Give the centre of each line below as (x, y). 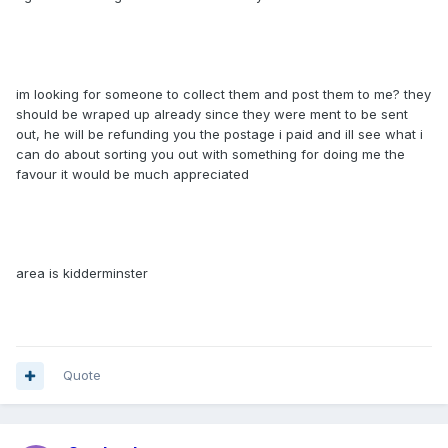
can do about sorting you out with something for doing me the (210, 154)
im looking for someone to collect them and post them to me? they (223, 94)
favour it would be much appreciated (132, 174)
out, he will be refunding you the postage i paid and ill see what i (219, 134)
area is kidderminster (82, 273)
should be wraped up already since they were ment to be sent (212, 114)
